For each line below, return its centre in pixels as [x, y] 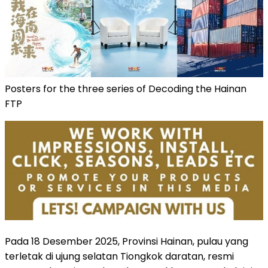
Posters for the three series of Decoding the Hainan [126, 89]
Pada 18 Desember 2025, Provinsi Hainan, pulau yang [127, 242]
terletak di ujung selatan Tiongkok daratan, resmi [119, 257]
